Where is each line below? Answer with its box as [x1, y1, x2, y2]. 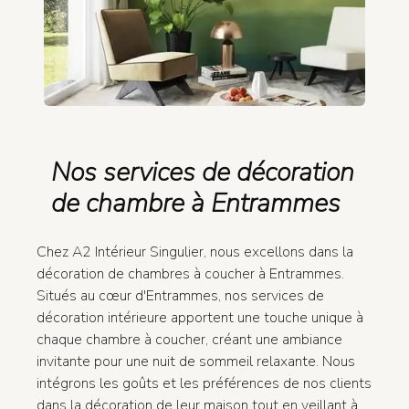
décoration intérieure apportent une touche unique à [37, 308, 363, 329]
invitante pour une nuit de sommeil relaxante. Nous [37, 351, 355, 372]
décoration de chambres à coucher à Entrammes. [37, 264, 344, 285]
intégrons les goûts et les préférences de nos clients [37, 373, 372, 394]
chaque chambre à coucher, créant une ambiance [37, 330, 342, 351]
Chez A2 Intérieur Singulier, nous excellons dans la [37, 242, 353, 263]
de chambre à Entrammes [51, 185, 341, 222]
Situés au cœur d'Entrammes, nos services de [37, 286, 324, 307]
